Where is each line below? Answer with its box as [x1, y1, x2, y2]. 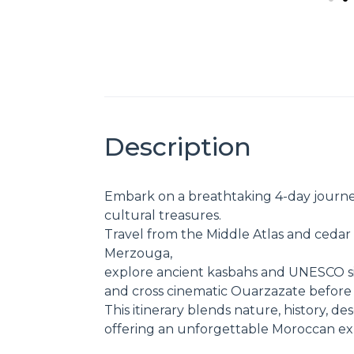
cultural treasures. [104, 207, 221, 223]
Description [104, 130, 251, 162]
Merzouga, [104, 245, 172, 261]
